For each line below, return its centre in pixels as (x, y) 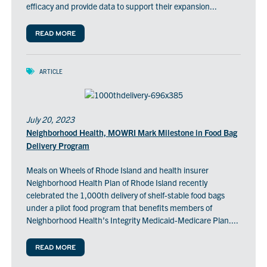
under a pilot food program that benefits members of (119, 207)
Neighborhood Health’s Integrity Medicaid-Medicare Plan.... (132, 220)
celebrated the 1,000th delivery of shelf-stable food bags (125, 195)
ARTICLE (51, 71)
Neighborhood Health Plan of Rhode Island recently (117, 182)
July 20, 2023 (50, 119)
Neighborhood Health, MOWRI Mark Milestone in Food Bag (131, 132)
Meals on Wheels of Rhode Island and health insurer (117, 170)
